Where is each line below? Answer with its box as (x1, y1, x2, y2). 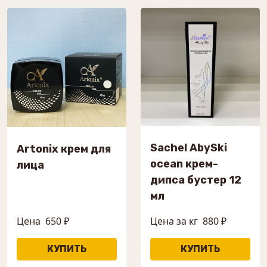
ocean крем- (150, 157, 218, 171)
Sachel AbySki (150, 141, 227, 155)
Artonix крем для (17, 142, 111, 156)
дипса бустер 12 (150, 173, 241, 187)
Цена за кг (150, 215, 198, 228)
